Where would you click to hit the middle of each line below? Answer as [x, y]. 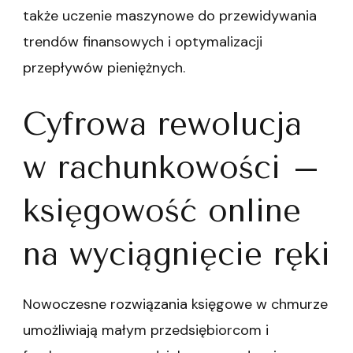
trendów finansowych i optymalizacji [143, 42]
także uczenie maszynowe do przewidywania [170, 16]
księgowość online [162, 211]
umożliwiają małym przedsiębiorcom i [146, 330]
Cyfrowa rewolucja [162, 124]
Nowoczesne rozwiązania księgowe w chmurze [175, 304]
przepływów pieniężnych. [104, 68]
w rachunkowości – [172, 168]
